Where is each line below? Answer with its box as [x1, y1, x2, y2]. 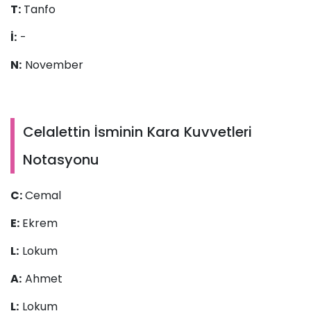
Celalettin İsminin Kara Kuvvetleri [23, 122, 252, 142]
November [22, 57, 83, 74]
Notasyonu [23, 150, 99, 170]
